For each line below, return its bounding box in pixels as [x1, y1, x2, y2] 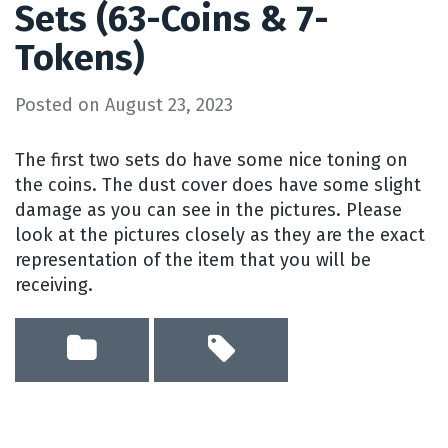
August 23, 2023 [105, 93, 233, 116]
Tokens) [15, 35, 145, 80]
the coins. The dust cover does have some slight [15, 173, 421, 196]
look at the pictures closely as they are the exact [15, 223, 425, 246]
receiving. [15, 273, 93, 296]
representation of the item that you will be [15, 248, 371, 271]
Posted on [15, 93, 105, 116]
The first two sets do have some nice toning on [15, 148, 408, 171]
